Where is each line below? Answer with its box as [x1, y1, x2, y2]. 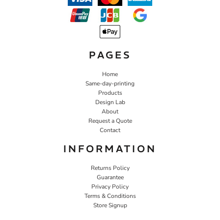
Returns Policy [90, 164, 130, 172]
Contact [100, 126, 120, 134]
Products [98, 88, 122, 97]
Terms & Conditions [84, 192, 136, 200]
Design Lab [95, 98, 125, 106]
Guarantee [96, 173, 124, 181]
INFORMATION [63, 142, 157, 155]
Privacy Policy [91, 182, 129, 191]
